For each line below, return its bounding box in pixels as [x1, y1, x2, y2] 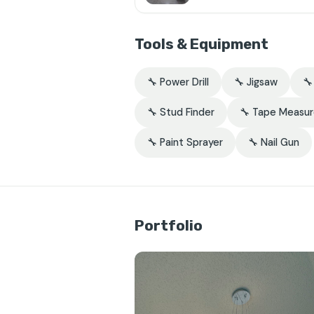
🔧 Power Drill [147, 76, 209, 88]
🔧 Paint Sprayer [147, 136, 223, 149]
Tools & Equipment [135, 36, 268, 53]
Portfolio [135, 217, 203, 234]
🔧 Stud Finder [147, 106, 214, 118]
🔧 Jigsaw [234, 76, 278, 88]
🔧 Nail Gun [248, 136, 299, 149]
